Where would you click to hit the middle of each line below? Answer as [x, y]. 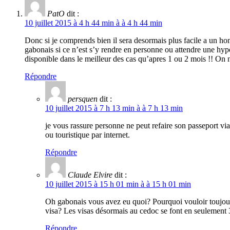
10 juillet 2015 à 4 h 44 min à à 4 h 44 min [93, 23]
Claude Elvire [90, 175]
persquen [83, 99]
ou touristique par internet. [88, 135]
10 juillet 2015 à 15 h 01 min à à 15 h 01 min [118, 184]
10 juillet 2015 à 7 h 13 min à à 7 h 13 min [114, 108]
